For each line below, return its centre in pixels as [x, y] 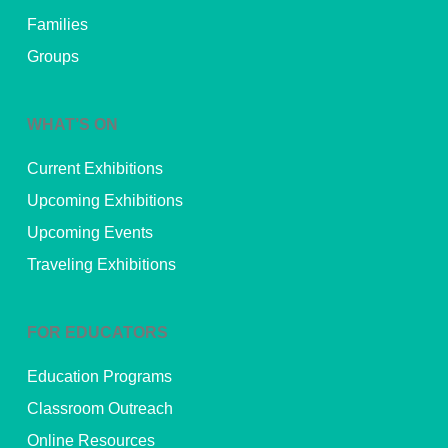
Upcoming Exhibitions [104, 200]
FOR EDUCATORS [97, 332]
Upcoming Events [89, 232]
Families [57, 24]
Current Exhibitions [94, 168]
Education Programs [99, 376]
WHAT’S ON [72, 124]
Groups [52, 56]
